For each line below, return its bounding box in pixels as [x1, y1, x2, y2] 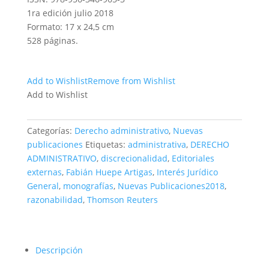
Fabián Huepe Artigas [65, 166, 153, 178]
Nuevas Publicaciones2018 [117, 180, 225, 192]
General [26, 180, 59, 192]
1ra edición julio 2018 [26, 7, 113, 19]
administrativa [127, 139, 186, 150]
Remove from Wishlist [87, 75, 175, 86]
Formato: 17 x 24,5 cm [26, 21, 114, 32]
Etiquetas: [85, 139, 128, 150]
